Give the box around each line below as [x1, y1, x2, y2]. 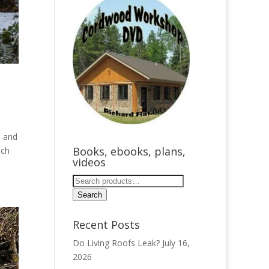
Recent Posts [72, 217, 140, 232]
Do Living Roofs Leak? [72, 237, 160, 249]
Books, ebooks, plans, [72, 144, 186, 159]
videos [72, 155, 106, 170]
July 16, [162, 237, 190, 249]
